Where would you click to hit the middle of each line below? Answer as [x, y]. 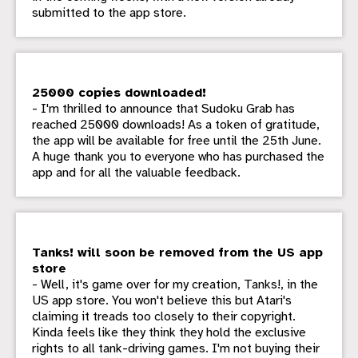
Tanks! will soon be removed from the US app [177, 253]
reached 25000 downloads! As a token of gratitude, [176, 125]
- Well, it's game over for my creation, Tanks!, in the [175, 285]
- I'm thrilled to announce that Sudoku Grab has [163, 109]
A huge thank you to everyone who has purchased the [178, 157]
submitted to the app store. [109, 13]
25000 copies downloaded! [119, 93]
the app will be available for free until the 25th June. [177, 141]
